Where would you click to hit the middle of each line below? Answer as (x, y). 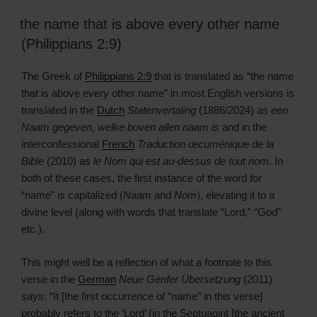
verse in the (50, 279)
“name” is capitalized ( (72, 195)
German (97, 279)
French (118, 144)
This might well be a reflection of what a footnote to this (146, 262)
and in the (243, 127)
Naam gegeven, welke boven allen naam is (120, 127)
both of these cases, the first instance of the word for (142, 178)
